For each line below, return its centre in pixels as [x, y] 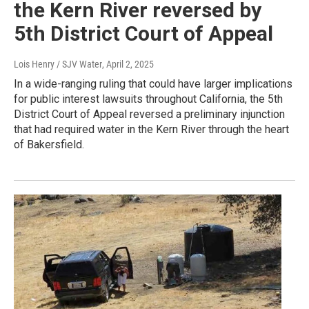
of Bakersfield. [49, 145]
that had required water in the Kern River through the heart [151, 130]
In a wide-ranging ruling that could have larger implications [153, 84]
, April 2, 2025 [128, 64]
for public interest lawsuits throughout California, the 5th [148, 99]
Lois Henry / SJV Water [58, 64]
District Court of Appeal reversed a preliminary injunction [149, 114]
